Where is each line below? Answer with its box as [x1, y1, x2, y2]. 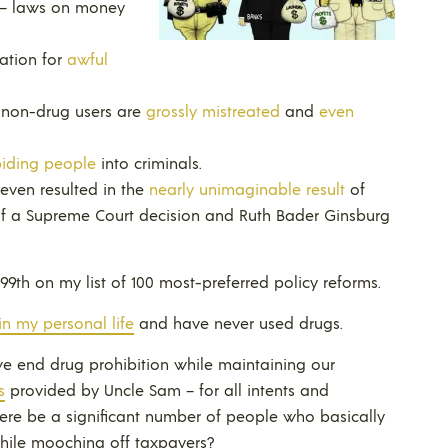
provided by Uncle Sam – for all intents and [5, 378, 329, 400]
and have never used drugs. [134, 311, 343, 333]
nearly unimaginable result [149, 177, 345, 199]
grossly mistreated [146, 99, 280, 121]
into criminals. [96, 151, 202, 173]
